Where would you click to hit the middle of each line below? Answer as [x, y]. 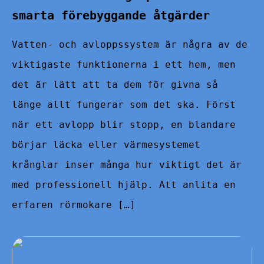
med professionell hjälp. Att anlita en [124, 184]
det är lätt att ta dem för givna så [115, 84]
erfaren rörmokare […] [74, 204]
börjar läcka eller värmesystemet [106, 144]
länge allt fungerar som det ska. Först [124, 104]
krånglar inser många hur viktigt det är [127, 164]
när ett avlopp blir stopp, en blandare [124, 124]
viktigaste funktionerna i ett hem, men [124, 64]
